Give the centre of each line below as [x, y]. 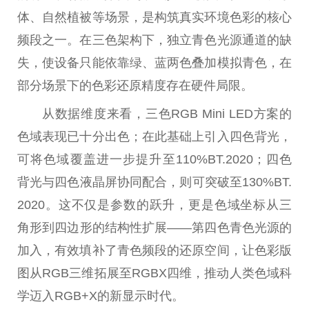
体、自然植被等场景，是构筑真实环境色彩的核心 [154, 18]
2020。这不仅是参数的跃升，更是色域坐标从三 [154, 205]
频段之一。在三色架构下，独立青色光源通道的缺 [154, 40]
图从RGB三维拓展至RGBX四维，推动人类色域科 [154, 273]
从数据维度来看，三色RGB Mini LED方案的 [167, 113]
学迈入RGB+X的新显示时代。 [101, 296]
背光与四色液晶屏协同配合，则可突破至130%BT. [154, 182]
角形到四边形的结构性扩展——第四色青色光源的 [154, 227]
